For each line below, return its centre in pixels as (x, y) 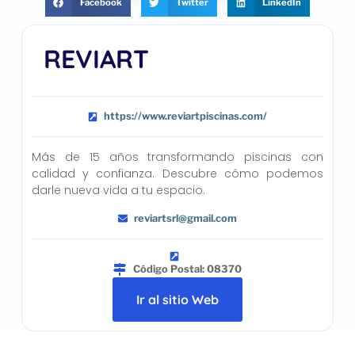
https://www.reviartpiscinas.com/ (186, 116)
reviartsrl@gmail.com (186, 218)
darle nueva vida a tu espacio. (118, 191)
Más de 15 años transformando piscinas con (177, 157)
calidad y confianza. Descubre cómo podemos (177, 174)
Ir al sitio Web (177, 299)
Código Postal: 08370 (187, 269)
